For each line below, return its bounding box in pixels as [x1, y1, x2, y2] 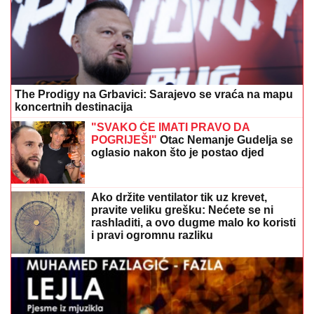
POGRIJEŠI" [91, 133, 157, 146]
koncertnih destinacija [15, 100, 132, 113]
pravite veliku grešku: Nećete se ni [91, 203, 273, 216]
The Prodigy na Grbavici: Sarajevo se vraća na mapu [15, 88, 293, 100]
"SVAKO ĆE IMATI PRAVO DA [91, 121, 250, 133]
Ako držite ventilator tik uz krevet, [91, 191, 267, 203]
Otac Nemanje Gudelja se [157, 133, 293, 146]
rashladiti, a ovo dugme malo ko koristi [91, 216, 296, 228]
